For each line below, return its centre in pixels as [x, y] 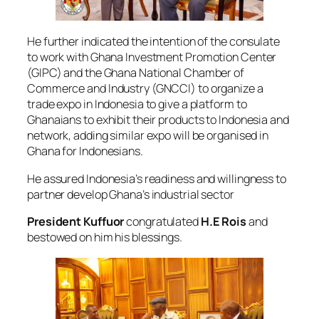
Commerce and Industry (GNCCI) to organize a [145, 89]
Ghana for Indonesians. [85, 151]
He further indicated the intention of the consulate [153, 42]
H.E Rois [224, 221]
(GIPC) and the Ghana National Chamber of [136, 73]
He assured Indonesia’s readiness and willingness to [157, 178]
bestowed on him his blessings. [105, 237]
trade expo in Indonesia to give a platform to [137, 104]
